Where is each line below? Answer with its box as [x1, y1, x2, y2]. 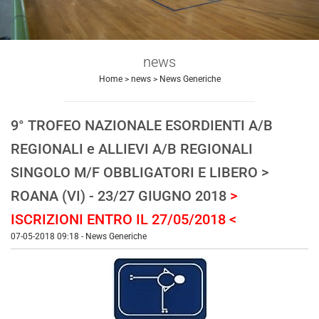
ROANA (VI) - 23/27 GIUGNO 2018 [11, 187, 230, 204]
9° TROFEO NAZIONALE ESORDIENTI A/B [11, 116, 273, 134]
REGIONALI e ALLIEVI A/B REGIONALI [11, 140, 253, 157]
